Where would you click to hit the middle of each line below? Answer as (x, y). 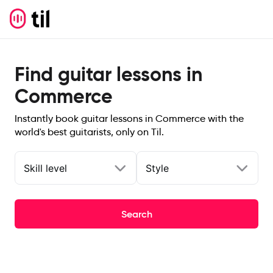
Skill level (45, 168)
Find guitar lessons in (108, 74)
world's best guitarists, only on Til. (89, 132)
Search (136, 214)
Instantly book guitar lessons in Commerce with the (129, 119)
